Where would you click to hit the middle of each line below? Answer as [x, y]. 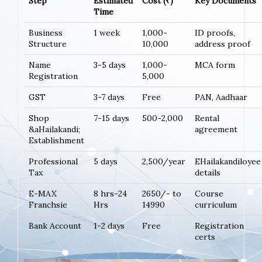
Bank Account [55, 225]
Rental [207, 118]
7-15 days [111, 118]
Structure [48, 44]
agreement [216, 129]
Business [46, 32]
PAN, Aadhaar [221, 97]
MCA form [215, 65]
